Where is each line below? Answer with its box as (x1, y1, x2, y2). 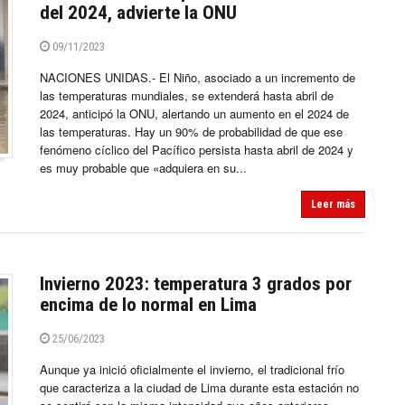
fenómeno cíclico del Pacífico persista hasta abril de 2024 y (40, 141, 353, 159)
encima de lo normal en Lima (40, 294, 257, 316)
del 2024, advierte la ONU (40, 2, 237, 24)
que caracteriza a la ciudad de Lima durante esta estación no (40, 379, 359, 397)
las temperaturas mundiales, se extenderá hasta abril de (40, 87, 334, 105)
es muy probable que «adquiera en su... (40, 159, 247, 177)
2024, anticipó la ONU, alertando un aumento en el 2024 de (40, 105, 349, 123)
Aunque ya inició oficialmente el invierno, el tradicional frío (40, 361, 344, 379)
